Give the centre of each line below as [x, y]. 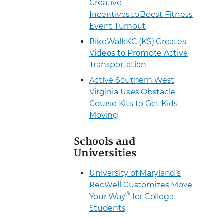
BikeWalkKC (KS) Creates [138, 41]
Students [107, 208]
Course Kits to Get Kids [133, 103]
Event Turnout [117, 26]
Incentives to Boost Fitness [141, 14]
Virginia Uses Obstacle [132, 92]
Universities [105, 154]
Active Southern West [132, 80]
